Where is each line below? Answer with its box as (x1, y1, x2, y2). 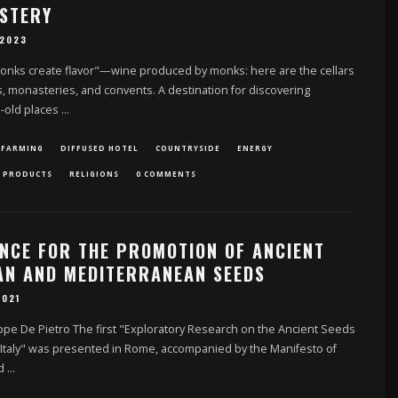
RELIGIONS (68, 169, 119, 179)
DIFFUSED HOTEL (60, 143, 139, 154)
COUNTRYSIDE (155, 143, 220, 154)
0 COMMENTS (135, 169, 196, 179)
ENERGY (236, 143, 273, 154)
